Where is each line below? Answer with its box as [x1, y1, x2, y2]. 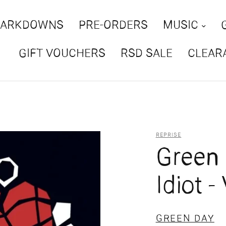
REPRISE [155, 133, 182, 138]
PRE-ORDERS [78, 20, 148, 32]
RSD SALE [120, 48, 173, 60]
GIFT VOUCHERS [18, 48, 105, 60]
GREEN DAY [155, 214, 214, 224]
